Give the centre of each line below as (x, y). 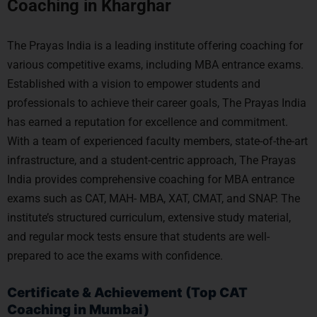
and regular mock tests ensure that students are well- (138, 237)
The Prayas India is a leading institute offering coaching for (155, 46)
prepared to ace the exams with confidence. (115, 256)
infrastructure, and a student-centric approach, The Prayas (151, 160)
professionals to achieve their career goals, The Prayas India (157, 103)
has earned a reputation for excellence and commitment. (148, 122)
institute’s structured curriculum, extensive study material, (149, 218)
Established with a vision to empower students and (134, 84)
